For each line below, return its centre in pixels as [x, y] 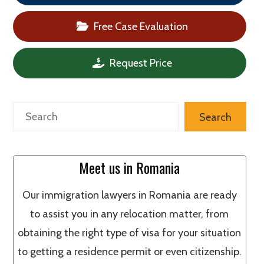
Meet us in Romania [130, 167]
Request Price [140, 63]
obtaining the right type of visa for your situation [130, 233]
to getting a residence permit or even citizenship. [129, 252]
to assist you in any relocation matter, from [130, 214]
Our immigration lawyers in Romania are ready [129, 195]
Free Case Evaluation [140, 27]
